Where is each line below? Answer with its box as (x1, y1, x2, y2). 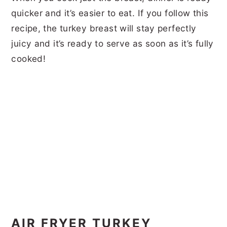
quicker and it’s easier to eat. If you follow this (11, 8, 209, 19)
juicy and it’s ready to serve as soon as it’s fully (11, 38, 214, 49)
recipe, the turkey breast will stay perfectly (11, 23, 197, 34)
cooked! (11, 53, 49, 64)
